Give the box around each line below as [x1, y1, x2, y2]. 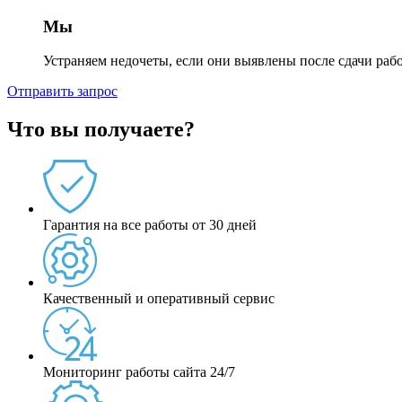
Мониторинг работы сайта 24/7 [43, 364, 235, 380]
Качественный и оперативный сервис [43, 291, 275, 307]
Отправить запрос [7, 83, 118, 100]
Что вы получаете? [7, 118, 195, 142]
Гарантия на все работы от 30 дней [43, 217, 257, 233]
